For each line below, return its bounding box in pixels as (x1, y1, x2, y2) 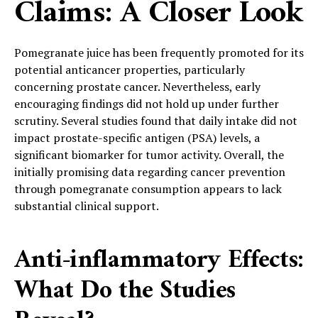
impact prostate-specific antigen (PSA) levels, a (14, 129, 260, 146)
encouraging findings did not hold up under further (14, 95, 279, 111)
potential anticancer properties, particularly (14, 61, 245, 77)
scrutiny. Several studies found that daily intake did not (14, 112, 297, 128)
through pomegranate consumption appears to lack (14, 180, 282, 197)
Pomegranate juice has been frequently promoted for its (14, 44, 304, 60)
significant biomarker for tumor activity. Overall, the (14, 146, 284, 163)
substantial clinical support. (14, 197, 159, 214)
